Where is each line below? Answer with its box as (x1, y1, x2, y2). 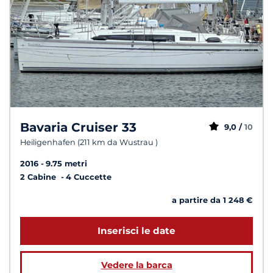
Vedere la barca (101, 260, 172, 271)
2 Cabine (20, 172, 58, 182)
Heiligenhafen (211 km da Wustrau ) (20, 137, 158, 147)
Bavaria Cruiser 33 (20, 119, 136, 135)
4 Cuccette (66, 172, 112, 182)
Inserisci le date (97, 225, 175, 237)
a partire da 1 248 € (172, 195, 253, 205)
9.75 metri (46, 158, 87, 168)
